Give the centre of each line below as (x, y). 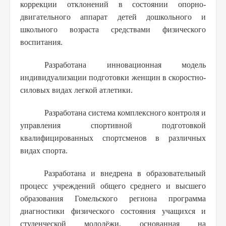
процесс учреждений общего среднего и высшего (113, 186)
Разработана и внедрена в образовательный (125, 173)
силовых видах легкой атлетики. (76, 90)
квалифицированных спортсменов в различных (113, 138)
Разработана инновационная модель (125, 65)
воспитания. (41, 42)
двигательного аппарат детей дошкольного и (113, 17)
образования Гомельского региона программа (113, 198)
